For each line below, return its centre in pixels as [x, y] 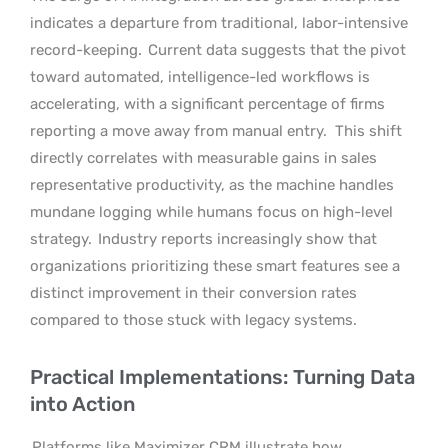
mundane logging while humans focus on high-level [211, 211]
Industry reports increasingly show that [235, 238]
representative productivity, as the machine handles [212, 184]
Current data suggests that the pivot [277, 49]
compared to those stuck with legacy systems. [193, 319]
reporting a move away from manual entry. [178, 130]
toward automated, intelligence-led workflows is [200, 76]
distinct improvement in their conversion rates [193, 292]
